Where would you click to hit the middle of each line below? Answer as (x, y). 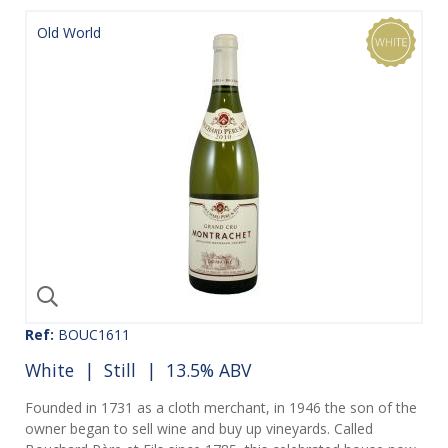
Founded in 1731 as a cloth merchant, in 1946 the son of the (221, 408)
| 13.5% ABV (193, 370)
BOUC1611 (92, 334)
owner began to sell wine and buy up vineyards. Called (199, 429)
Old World (69, 32)
